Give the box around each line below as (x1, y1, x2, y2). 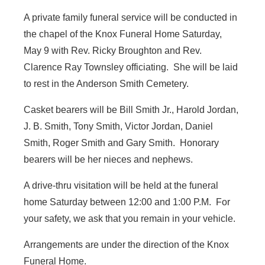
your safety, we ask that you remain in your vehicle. (24, 214, 235, 224)
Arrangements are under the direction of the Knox (24, 240, 229, 250)
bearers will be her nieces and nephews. (24, 154, 193, 165)
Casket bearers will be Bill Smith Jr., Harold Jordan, (24, 105, 238, 115)
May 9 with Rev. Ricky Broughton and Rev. (24, 46, 202, 56)
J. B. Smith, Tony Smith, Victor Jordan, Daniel (24, 121, 213, 132)
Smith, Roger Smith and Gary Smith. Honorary (24, 138, 219, 148)
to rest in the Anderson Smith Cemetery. (24, 79, 189, 89)
